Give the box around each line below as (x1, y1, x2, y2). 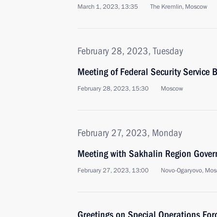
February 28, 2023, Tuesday (77, 45, 183, 57)
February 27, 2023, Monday (77, 127, 182, 139)
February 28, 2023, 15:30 (77, 84, 149, 93)
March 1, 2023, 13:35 (77, 2, 138, 11)
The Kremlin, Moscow (150, 2, 207, 11)
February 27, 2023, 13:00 (77, 166, 149, 175)
